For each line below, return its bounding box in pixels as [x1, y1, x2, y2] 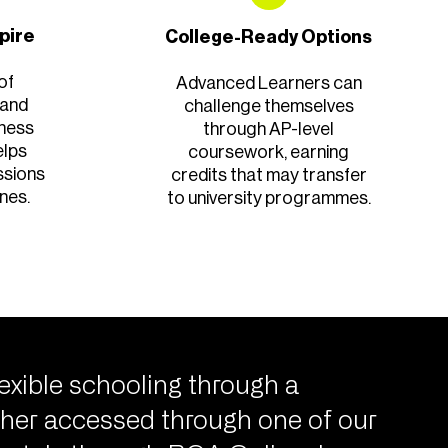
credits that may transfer [170, 166, 367, 184]
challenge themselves [183, 97, 354, 115]
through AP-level [203, 120, 335, 138]
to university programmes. [166, 189, 371, 207]
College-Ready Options [165, 28, 373, 46]
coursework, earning [188, 143, 350, 161]
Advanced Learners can [175, 74, 362, 92]
